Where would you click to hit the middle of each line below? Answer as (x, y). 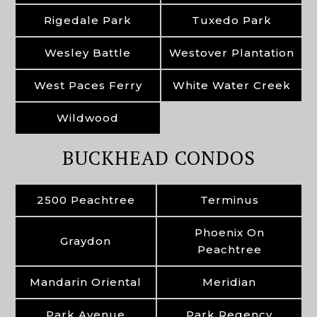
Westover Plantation (231, 52)
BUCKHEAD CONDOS (158, 157)
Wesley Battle (88, 52)
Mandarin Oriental (86, 282)
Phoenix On (229, 232)
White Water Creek (231, 85)
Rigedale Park (88, 20)
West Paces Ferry (88, 85)
